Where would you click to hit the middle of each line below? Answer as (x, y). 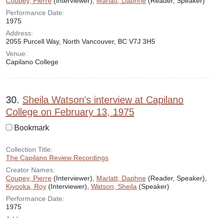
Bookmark (32, 128)
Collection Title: (29, 149)
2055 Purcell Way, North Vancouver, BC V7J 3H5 (81, 41)
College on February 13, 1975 (70, 112)
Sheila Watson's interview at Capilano (103, 100)
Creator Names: (30, 170)
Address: (19, 33)
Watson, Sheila (114, 186)
